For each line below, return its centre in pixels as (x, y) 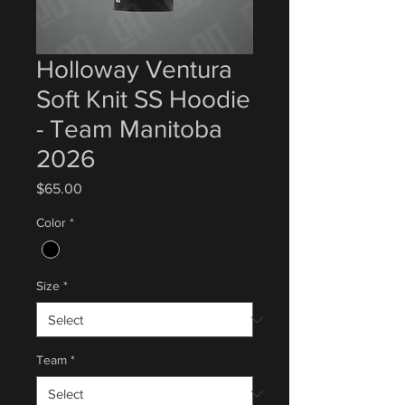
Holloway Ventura (134, 69)
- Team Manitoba (129, 129)
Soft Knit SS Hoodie (143, 99)
